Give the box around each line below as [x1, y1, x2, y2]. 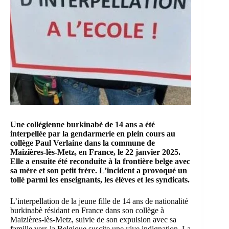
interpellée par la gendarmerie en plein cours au [10, 129, 175, 139]
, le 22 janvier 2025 [113, 148, 178, 157]
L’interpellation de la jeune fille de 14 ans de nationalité [10, 197, 188, 206]
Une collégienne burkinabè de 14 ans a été [10, 120, 155, 129]
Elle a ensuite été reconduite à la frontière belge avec [10, 157, 190, 166]
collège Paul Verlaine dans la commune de [10, 139, 155, 148]
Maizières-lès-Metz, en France [10, 148, 113, 157]
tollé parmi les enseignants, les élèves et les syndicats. [10, 175, 190, 185]
